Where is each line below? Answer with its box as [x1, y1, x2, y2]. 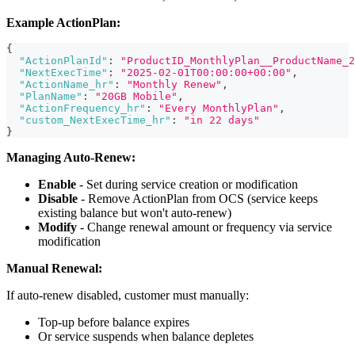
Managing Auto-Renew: [6, 150, 136, 164]
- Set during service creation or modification [76, 177, 298, 191]
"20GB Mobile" [95, 90, 177, 102]
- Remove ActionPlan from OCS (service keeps [78, 191, 318, 205]
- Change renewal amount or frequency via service [77, 219, 332, 234]
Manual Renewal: [6, 261, 102, 275]
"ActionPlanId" [19, 54, 108, 67]
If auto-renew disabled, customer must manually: [6, 288, 249, 302]
